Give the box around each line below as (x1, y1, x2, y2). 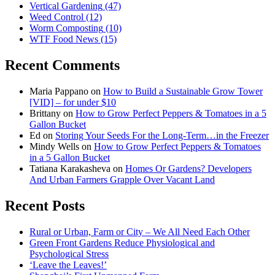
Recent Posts (5, 198, 85, 214)
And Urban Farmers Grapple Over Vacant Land (29, 174, 215, 185)
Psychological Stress (29, 249, 109, 259)
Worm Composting (29, 23, 103, 34)
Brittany (29, 108, 61, 119)
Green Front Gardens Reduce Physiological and (29, 238, 215, 248)
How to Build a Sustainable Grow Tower (103, 86, 263, 97)
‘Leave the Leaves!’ (29, 260, 107, 270)
